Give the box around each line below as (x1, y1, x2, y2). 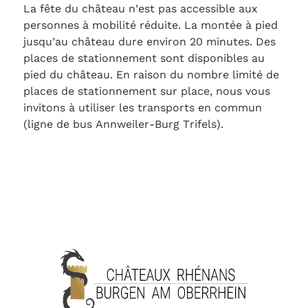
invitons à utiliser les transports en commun (23, 101, 262, 114)
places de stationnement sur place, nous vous (23, 85, 270, 98)
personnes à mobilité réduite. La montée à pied (23, 19, 278, 32)
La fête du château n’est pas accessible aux (23, 2, 258, 15)
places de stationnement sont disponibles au (23, 52, 265, 65)
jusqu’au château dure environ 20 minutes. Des (23, 35, 276, 48)
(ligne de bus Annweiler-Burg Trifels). (23, 118, 227, 131)
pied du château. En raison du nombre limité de (23, 68, 279, 81)
